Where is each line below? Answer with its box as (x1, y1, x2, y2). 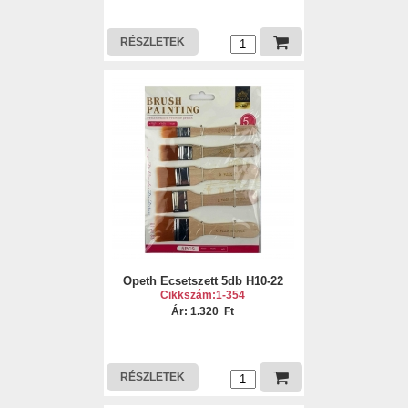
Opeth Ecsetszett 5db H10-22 (122, 274, 283, 288)
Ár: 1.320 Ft (171, 305, 235, 318)
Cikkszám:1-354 (160, 289, 246, 301)
